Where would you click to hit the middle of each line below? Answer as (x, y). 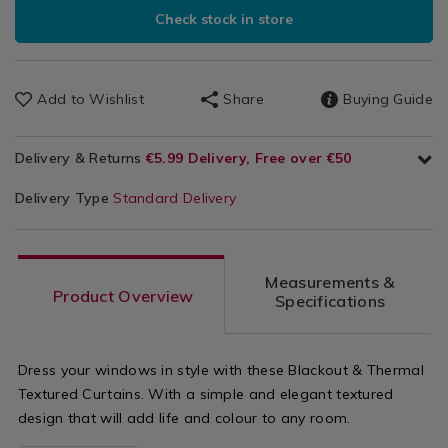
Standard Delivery (175, 198)
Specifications (330, 301)
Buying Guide (388, 99)
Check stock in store (224, 19)
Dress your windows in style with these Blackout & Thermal (220, 370)
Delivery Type (64, 198)
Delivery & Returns (80, 158)
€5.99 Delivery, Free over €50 (248, 158)
